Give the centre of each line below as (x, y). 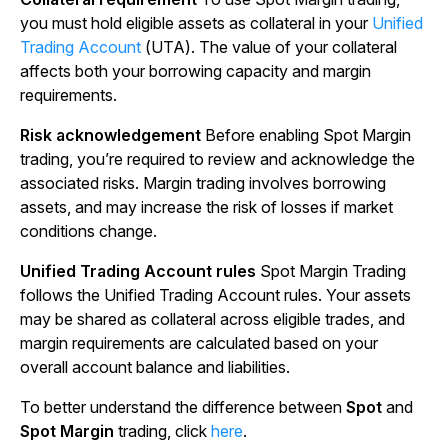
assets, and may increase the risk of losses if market (206, 207)
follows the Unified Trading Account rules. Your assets (215, 295)
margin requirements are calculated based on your (199, 343)
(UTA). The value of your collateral (269, 47)
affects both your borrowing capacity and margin (195, 71)
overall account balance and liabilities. (155, 367)
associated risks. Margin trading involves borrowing (203, 183)
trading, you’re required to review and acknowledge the (217, 159)
